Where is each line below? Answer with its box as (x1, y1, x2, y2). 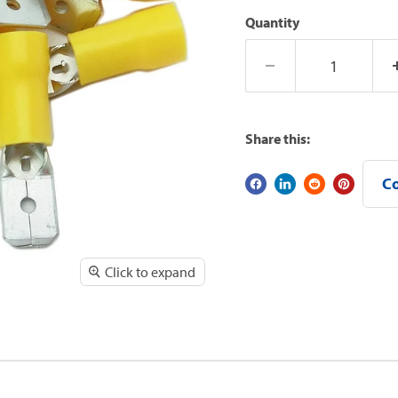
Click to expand (104, 263, 195, 282)
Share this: (244, 130, 310, 147)
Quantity (244, 13, 299, 31)
